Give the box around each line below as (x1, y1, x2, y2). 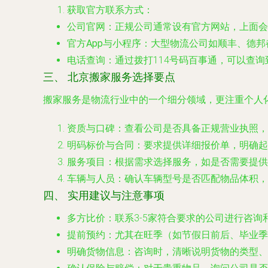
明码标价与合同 (67, 139, 134, 151)
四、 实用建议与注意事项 (43, 190, 165, 202)
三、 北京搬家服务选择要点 (43, 71, 175, 83)
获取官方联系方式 (67, 4, 144, 16)
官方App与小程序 (67, 38, 141, 49)
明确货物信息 (67, 246, 124, 257)
